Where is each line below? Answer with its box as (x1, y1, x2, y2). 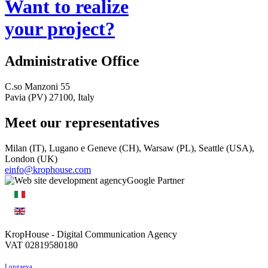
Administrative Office (5, 53, 139, 69)
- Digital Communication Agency (49, 229, 177, 239)
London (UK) (5, 153, 57, 164)
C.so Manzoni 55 (5, 81, 70, 92)
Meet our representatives (5, 114, 159, 130)
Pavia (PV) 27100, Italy (5, 92, 95, 102)
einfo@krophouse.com (5, 164, 91, 175)
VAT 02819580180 (5, 239, 78, 250)
